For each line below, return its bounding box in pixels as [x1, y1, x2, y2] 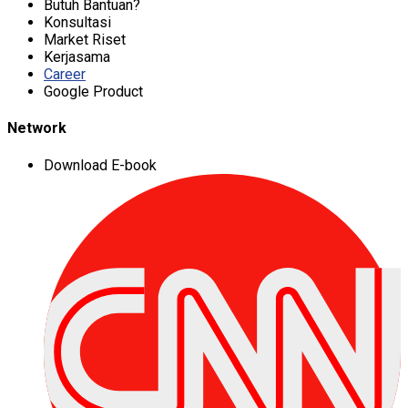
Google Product [44, 83, 143, 100]
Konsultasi [44, 14, 111, 31]
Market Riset [44, 31, 126, 48]
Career [44, 66, 86, 83]
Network [7, 119, 66, 138]
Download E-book [44, 156, 157, 174]
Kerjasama [44, 48, 110, 66]
